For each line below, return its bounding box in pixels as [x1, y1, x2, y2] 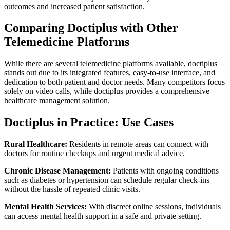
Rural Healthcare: [4, 140, 67, 149]
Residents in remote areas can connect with [67, 140, 208, 149]
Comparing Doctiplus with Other [4, 21, 178, 35]
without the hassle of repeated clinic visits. [4, 185, 140, 194]
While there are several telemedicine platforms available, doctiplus [4, 59, 217, 68]
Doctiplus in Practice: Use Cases [4, 116, 174, 129]
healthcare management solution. [4, 96, 110, 105]
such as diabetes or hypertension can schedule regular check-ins [4, 176, 209, 185]
